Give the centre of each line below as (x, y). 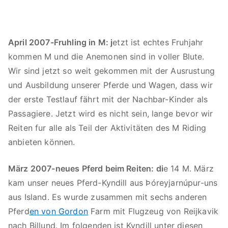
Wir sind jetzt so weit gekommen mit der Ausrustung (112, 71)
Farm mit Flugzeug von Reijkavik (153, 211)
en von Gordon (59, 211)
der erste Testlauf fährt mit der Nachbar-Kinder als (108, 99)
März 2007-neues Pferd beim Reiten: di (86, 168)
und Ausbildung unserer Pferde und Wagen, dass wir (110, 85)
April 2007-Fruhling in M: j (61, 42)
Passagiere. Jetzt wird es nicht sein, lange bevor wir (111, 113)
